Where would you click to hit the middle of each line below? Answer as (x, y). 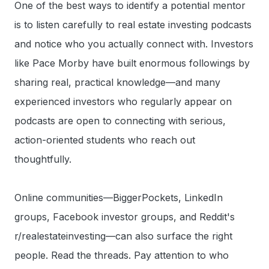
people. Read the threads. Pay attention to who (122, 255)
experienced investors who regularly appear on (123, 101)
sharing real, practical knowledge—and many (117, 82)
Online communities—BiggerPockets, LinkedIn (119, 197)
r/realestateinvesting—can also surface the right (123, 236)
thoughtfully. (43, 159)
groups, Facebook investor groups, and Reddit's (125, 216)
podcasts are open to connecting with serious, (120, 120)
